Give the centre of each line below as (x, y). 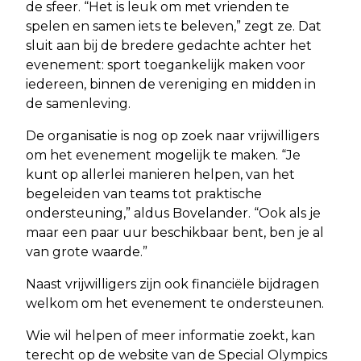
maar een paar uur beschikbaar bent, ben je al (175, 232)
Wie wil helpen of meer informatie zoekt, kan (170, 335)
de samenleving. (78, 103)
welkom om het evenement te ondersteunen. (175, 303)
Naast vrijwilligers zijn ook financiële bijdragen (172, 284)
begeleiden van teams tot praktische (144, 193)
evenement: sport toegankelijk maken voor (166, 64)
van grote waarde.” (87, 251)
